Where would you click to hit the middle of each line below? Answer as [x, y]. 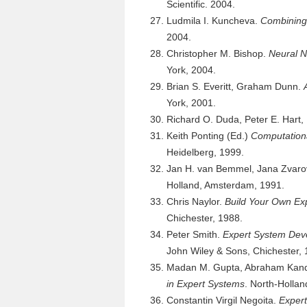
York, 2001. [191, 103]
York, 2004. [191, 70]
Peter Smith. [195, 234]
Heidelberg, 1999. [205, 152]
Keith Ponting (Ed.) [209, 136]
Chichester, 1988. [205, 218]
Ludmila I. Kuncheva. [213, 21]
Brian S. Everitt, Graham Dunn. [235, 86]
